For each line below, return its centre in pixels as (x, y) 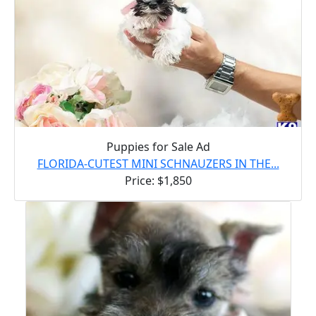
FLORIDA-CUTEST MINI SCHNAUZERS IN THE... (158, 163)
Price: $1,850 (158, 180)
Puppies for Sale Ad (158, 146)
